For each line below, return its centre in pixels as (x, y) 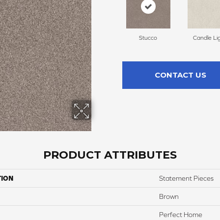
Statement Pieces (186, 179)
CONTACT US (180, 75)
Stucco (148, 38)
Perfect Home (181, 215)
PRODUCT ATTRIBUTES (110, 155)
